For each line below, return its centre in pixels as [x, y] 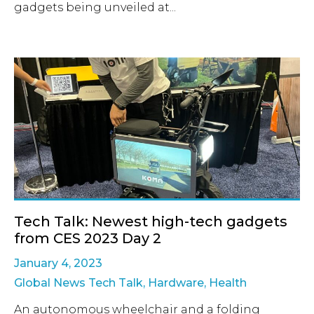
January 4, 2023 [58, 264]
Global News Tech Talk [78, 283]
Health [228, 283]
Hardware [176, 283]
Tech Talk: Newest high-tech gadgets [151, 222]
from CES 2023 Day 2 [88, 239]
